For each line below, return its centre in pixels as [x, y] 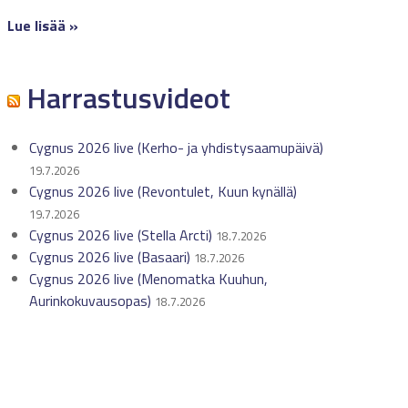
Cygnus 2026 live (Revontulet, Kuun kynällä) [163, 191]
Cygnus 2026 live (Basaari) [109, 257]
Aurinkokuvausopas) [90, 301]
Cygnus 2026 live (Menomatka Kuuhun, [148, 279]
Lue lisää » [42, 25]
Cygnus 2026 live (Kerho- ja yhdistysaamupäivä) [176, 148]
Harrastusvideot [125, 97]
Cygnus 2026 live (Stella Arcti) [120, 235]
